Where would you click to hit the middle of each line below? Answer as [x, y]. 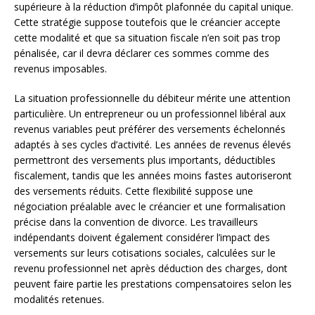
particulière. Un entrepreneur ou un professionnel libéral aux [150, 113]
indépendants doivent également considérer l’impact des [142, 237]
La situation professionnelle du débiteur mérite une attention [152, 98]
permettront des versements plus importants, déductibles [145, 160]
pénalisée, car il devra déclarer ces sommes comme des [142, 53]
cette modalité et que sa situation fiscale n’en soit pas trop [147, 37]
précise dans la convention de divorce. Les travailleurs [136, 221]
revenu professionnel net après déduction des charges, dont [151, 268]
